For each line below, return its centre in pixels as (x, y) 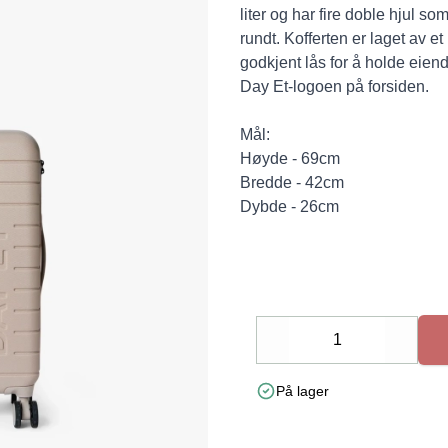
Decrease (306, 350)
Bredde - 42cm (292, 182)
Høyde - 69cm (290, 158)
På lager (302, 391)
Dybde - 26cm (289, 206)
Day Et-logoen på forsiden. (334, 86)
